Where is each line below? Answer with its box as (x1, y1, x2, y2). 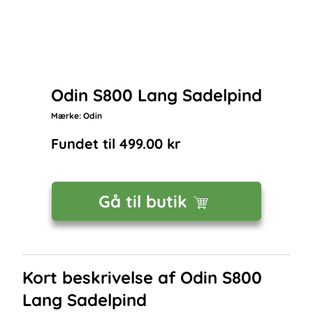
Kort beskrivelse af (22, 267, 180, 288)
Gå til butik (98, 191, 187, 212)
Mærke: (51, 110, 83, 121)
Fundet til (51, 135, 119, 152)
